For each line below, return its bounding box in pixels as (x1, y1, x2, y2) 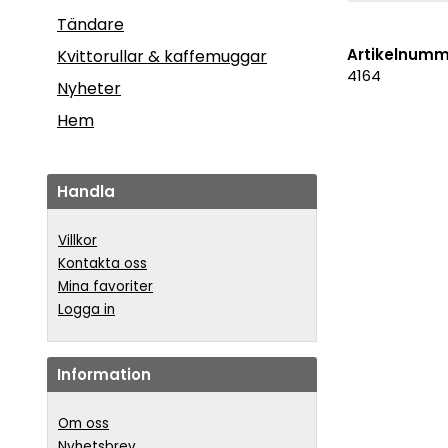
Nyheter (57, 76, 121, 100)
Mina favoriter (58, 276, 153, 296)
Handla (57, 180, 115, 202)
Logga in (58, 299, 115, 319)
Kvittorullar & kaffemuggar (57, 44, 267, 68)
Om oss (58, 413, 109, 433)
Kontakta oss (58, 253, 147, 273)
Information (57, 363, 151, 385)
